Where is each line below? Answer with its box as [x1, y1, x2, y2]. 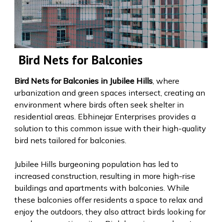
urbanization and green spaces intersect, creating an [14, 87, 205, 98]
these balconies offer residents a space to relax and [14, 194, 203, 205]
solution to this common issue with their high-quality [14, 123, 206, 133]
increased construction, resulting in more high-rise [14, 170, 195, 181]
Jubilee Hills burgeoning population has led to [14, 159, 178, 169]
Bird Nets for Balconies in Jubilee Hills [14, 75, 153, 86]
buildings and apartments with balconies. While [14, 182, 189, 193]
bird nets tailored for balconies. [14, 135, 126, 145]
